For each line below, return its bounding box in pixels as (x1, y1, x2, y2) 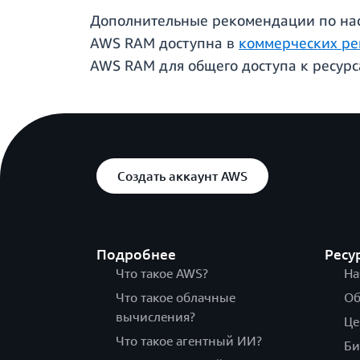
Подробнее (96, 245, 176, 264)
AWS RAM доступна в (90, 34, 239, 52)
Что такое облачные (116, 289, 235, 306)
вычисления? (116, 309, 195, 325)
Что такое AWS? (116, 265, 208, 282)
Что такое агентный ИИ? (116, 333, 262, 350)
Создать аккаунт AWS (117, 168, 247, 185)
